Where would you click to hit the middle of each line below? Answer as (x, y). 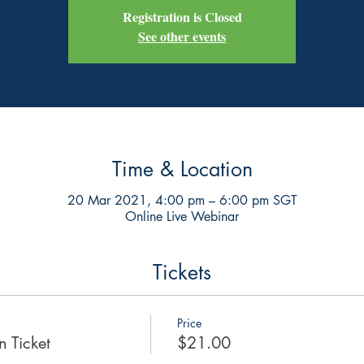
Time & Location (182, 169)
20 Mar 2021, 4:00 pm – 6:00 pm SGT (182, 200)
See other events (182, 36)
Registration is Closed (182, 17)
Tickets (182, 272)
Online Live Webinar (182, 216)
